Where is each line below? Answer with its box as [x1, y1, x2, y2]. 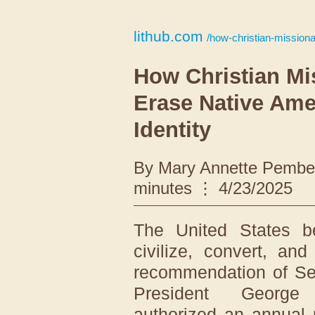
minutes [134, 179, 192, 198]
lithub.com [134, 28, 203, 44]
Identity [134, 117, 211, 142]
